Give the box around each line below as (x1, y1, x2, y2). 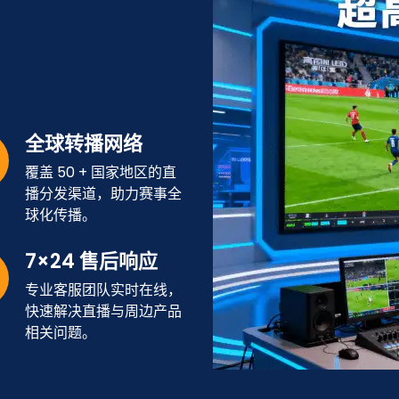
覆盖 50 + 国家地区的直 (25, 162, 176, 183)
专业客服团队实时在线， (25, 280, 182, 300)
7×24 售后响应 (25, 248, 158, 275)
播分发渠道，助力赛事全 (25, 183, 182, 204)
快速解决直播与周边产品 (25, 301, 182, 322)
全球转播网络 (25, 130, 142, 158)
